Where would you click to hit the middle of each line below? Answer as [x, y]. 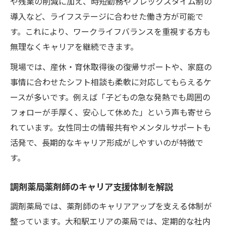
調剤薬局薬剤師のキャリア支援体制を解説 [92, 186]
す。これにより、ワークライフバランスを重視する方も [110, 31]
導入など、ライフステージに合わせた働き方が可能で [107, 16]
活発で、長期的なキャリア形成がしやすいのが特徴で [107, 142]
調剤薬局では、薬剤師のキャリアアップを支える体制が [111, 206]
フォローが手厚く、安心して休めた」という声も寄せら [111, 112]
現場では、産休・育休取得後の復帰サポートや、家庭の [111, 66]
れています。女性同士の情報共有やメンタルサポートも [110, 127]
